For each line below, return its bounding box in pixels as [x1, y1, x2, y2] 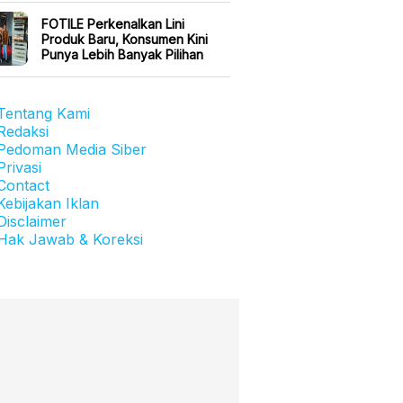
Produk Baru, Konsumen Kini [41, 31, 208, 47]
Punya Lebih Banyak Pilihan [41, 46, 203, 62]
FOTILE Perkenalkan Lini [41, 15, 184, 31]
